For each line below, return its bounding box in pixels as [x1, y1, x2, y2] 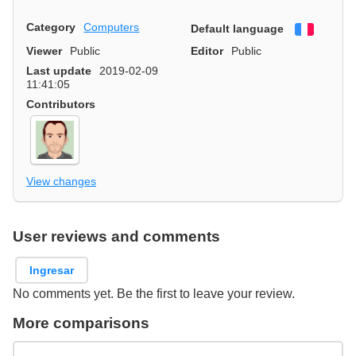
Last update [26, 64, 91, 77]
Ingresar [29, 263, 75, 277]
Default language [191, 21, 284, 35]
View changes [26, 174, 96, 188]
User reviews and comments [13, 227, 220, 245]
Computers [83, 20, 140, 33]
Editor [191, 44, 223, 57]
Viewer [26, 44, 62, 57]
